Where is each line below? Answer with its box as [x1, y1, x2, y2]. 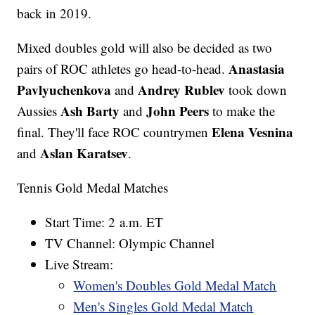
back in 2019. [17, 4, 96, 22]
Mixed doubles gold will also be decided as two [17, 38, 273, 56]
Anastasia [229, 58, 285, 78]
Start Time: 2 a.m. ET [45, 212, 164, 231]
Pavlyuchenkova [17, 79, 112, 99]
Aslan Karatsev [40, 143, 129, 162]
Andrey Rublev [138, 79, 226, 99]
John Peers [146, 101, 210, 120]
